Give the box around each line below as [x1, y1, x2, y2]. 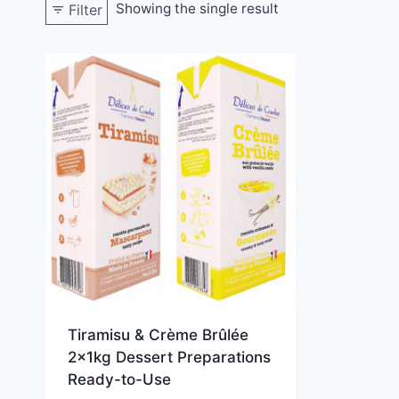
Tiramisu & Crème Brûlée [67, 326, 248, 345]
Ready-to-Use [67, 370, 171, 389]
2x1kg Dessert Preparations [67, 348, 271, 367]
